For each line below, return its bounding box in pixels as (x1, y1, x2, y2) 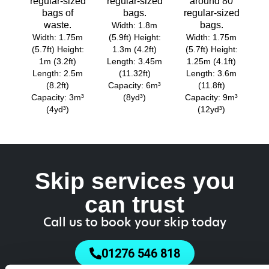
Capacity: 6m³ (108, 80, 161, 91)
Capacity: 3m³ (31, 92, 84, 103)
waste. (44, 20, 71, 31)
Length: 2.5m (32, 68, 83, 79)
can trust (85, 191, 184, 218)
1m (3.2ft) (39, 56, 76, 67)
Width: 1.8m (112, 20, 157, 31)
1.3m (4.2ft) (112, 44, 157, 55)
